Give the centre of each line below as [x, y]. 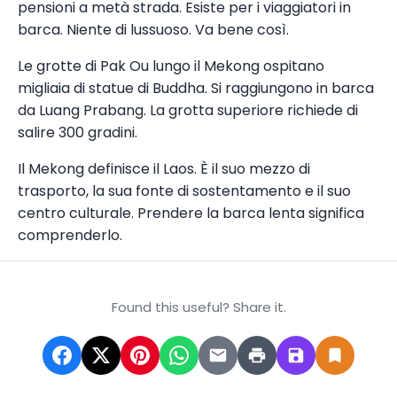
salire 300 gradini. [78, 132]
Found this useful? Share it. [198, 307]
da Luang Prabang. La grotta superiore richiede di [188, 110]
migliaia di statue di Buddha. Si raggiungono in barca [196, 88]
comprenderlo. [70, 235]
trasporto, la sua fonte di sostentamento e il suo [184, 191]
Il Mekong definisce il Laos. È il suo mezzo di [164, 168]
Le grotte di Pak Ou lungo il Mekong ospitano [171, 66]
